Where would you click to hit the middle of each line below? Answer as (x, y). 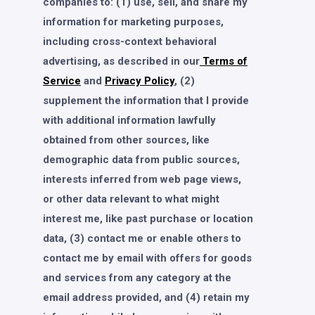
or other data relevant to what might (131, 199)
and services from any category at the (137, 277)
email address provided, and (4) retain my (146, 297)
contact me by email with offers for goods (147, 258)
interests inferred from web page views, (142, 179)
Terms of (224, 61)
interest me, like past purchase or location (148, 218)
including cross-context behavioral (130, 41)
